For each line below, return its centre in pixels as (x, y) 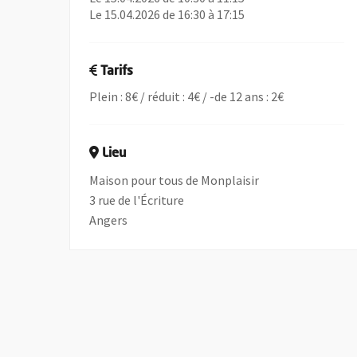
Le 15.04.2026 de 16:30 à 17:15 (167, 14)
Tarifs (117, 72)
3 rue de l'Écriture (137, 200)
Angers (109, 220)
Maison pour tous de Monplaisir (175, 180)
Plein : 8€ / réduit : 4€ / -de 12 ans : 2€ (187, 96)
